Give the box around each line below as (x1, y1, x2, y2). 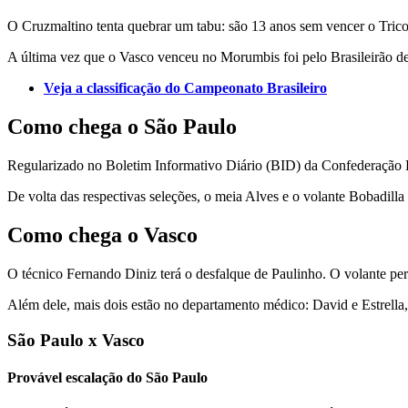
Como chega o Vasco (7, 223, 198, 248)
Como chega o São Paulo (7, 115, 237, 139)
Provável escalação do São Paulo (7, 369, 208, 385)
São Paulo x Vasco (7, 330, 145, 350)
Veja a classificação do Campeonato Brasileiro (44, 80, 327, 97)
